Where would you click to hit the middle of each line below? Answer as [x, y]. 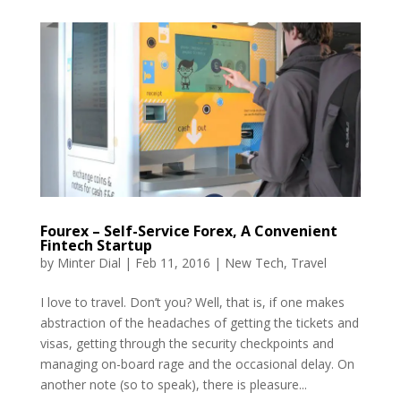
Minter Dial [89, 262]
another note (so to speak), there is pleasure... [173, 384]
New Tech [254, 262]
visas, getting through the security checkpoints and [187, 343]
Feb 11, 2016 [172, 262]
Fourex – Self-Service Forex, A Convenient [188, 230]
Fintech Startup [96, 245]
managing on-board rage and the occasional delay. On [197, 363]
